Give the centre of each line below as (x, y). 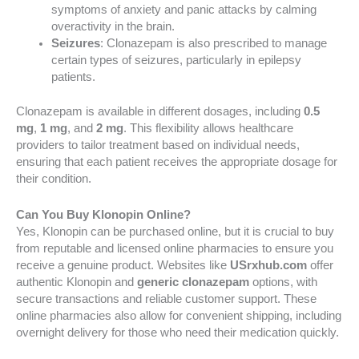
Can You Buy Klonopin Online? (103, 214)
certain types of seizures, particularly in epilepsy (176, 61)
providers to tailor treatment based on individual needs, (158, 145)
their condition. (54, 179)
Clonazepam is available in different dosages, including (160, 112)
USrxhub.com (268, 265)
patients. (73, 77)
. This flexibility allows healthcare (208, 129)
